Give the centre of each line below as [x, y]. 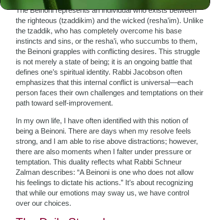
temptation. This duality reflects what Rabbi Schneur [99, 162]
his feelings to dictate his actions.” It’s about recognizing [105, 182]
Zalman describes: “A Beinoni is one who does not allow [105, 172]
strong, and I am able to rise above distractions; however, [107, 141]
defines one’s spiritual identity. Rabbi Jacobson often [99, 72]
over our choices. [44, 203]
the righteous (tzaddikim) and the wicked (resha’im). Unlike [110, 20]
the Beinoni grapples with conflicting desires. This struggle [108, 51]
